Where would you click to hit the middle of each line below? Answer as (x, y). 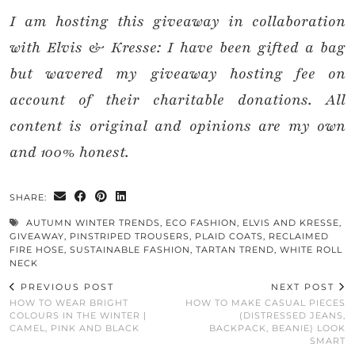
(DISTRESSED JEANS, (292, 316)
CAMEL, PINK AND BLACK (74, 328)
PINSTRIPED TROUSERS (130, 237)
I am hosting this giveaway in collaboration (177, 22)
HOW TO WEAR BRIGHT (69, 303)
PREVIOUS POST (65, 287)
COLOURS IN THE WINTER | (78, 316)
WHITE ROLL (311, 250)
